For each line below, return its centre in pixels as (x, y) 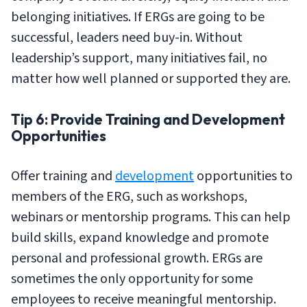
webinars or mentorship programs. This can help (151, 217)
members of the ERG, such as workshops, (129, 197)
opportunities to (243, 176)
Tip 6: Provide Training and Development (148, 119)
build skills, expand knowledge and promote (140, 238)
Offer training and (63, 176)
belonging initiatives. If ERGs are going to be (138, 17)
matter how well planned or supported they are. (151, 79)
